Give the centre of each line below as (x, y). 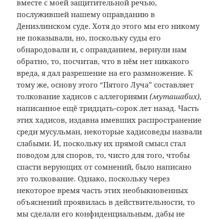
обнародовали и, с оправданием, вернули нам (102, 50)
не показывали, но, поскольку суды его (89, 38)
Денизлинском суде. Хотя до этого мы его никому (108, 26)
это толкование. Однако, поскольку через (93, 179)
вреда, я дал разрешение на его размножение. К (105, 73)
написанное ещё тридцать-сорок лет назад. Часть (108, 108)
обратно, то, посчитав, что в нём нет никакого (103, 61)
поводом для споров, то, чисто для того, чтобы (103, 155)
